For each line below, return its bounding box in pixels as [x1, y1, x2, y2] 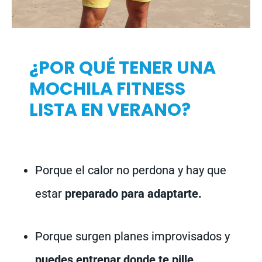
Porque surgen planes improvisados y [35, 229, 230, 244]
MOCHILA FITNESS [29, 77, 185, 102]
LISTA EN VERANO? [29, 98, 191, 123]
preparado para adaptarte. [65, 187, 202, 201]
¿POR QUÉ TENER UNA [29, 56, 216, 81]
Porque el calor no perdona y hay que [35, 163, 226, 178]
